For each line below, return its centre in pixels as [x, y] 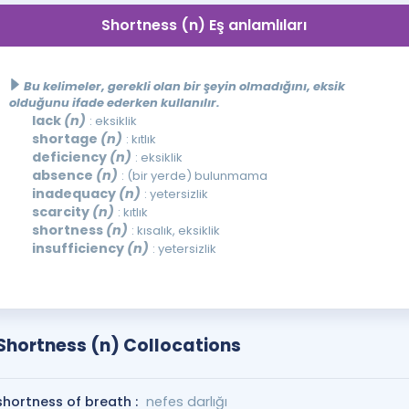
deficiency [70, 157]
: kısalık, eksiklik [175, 231]
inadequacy [75, 194]
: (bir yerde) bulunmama [194, 176]
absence [63, 175]
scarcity [62, 212]
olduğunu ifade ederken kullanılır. [114, 103]
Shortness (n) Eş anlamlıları [204, 25]
